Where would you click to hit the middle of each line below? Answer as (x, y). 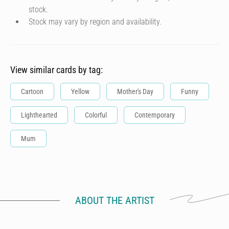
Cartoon (32, 91)
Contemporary (155, 115)
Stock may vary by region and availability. (95, 22)
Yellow (80, 91)
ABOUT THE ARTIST (114, 200)
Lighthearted (39, 115)
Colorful (96, 115)
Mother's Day (135, 91)
